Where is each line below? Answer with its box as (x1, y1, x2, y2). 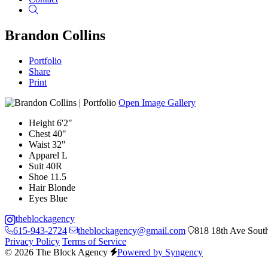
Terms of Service (62, 236, 126, 247)
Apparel (29, 150, 59, 160)
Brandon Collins (5, 27, 105, 43)
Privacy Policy (5, 236, 60, 247)
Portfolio (29, 55, 62, 66)
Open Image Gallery (118, 97, 196, 108)
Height (29, 117, 54, 128)
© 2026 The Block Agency (5, 247, 108, 258)
